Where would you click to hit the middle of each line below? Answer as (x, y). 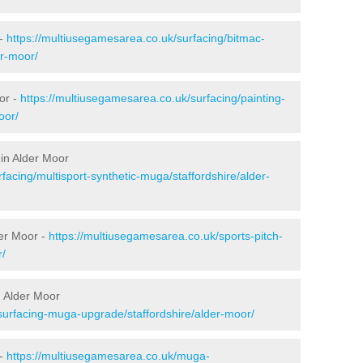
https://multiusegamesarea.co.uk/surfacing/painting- (153, 98)
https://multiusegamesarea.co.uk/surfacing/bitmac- (136, 38)
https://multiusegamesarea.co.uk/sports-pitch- (166, 235)
